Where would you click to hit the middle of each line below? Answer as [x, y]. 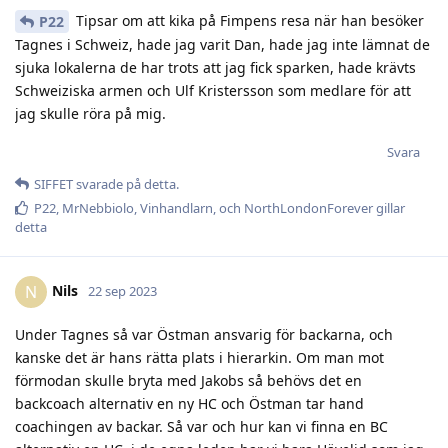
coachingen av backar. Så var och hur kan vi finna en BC [201, 427]
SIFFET [53, 184]
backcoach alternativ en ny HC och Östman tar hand [189, 404]
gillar [389, 208]
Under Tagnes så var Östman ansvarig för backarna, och [204, 335]
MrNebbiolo [98, 208]
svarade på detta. [126, 184]
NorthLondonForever [308, 208]
